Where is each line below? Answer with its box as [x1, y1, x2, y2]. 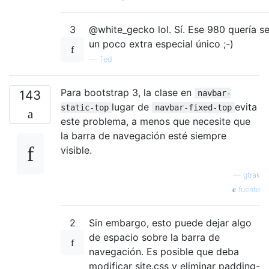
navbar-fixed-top [155, 102, 232, 112]
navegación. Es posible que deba [89, 245, 239, 258]
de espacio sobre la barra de [89, 231, 220, 243]
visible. [61, 144, 92, 156]
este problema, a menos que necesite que [61, 115, 250, 127]
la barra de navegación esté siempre [61, 129, 226, 142]
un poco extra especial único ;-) [89, 37, 234, 50]
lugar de [112, 100, 152, 113]
